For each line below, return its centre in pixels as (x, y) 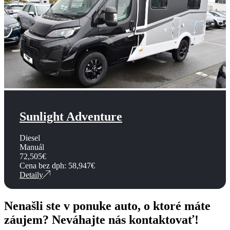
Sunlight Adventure (71, 116)
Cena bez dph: (44, 166)
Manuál (32, 147)
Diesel (30, 138)
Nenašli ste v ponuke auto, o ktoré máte (107, 206)
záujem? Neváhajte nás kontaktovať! (101, 220)
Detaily (31, 175)
